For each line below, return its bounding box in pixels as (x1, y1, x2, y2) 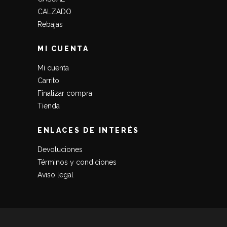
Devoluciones (37, 145, 83, 154)
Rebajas (37, 20, 63, 28)
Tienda (37, 101, 60, 110)
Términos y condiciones (37, 158, 117, 166)
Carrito (37, 76, 59, 85)
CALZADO (37, 7, 71, 16)
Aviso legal (37, 170, 73, 179)
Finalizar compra (37, 89, 92, 97)
